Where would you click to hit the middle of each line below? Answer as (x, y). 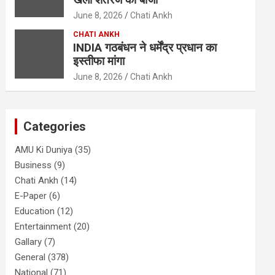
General (30, 258)
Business (33, 165)
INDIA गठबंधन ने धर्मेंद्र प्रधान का (145, 48)
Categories (55, 127)
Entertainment (43, 227)
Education (35, 211)
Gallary (29, 242)
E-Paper (31, 196)
